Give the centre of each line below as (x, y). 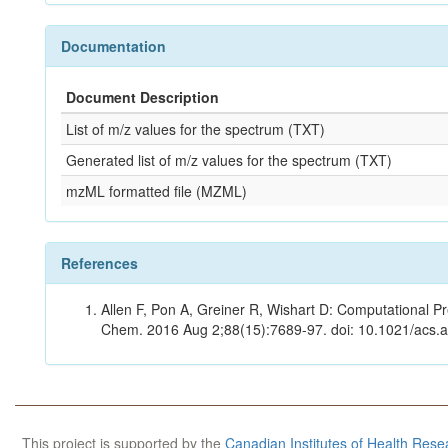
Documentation (113, 46)
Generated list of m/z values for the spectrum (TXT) (229, 160)
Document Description (142, 97)
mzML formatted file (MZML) (156, 191)
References (99, 263)
